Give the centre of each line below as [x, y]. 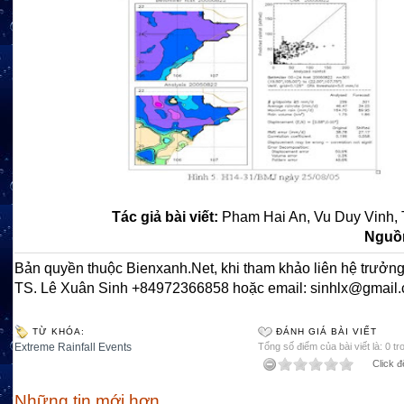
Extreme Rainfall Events [73, 347]
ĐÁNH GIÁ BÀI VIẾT [327, 331]
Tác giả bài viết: [167, 217]
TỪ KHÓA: [59, 331]
